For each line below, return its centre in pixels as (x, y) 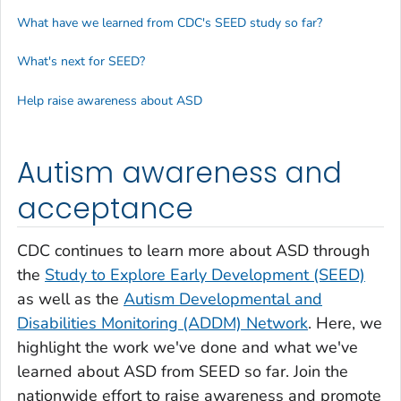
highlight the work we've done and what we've (188, 348)
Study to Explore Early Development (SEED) (205, 275)
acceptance (105, 208)
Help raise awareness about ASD (110, 100)
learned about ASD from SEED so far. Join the (183, 372)
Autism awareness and (180, 172)
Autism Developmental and (223, 299)
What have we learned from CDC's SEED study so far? (170, 22)
